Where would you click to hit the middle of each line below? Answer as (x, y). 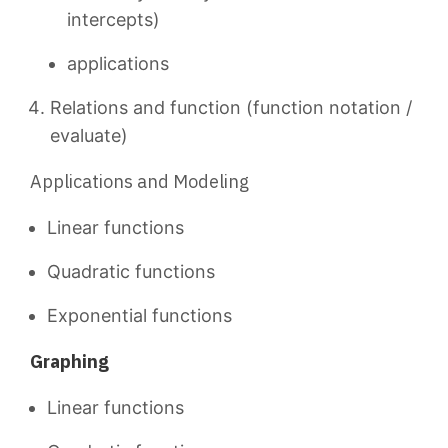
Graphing (69, 361)
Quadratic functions (131, 271)
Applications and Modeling (139, 181)
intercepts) (113, 19)
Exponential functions (139, 315)
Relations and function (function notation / (231, 107)
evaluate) (89, 135)
